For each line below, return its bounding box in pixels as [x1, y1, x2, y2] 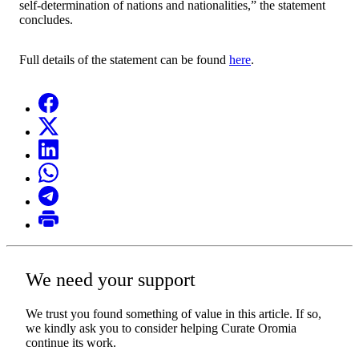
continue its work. [26, 335, 116, 349]
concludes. [19, 12, 73, 26]
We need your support [26, 268, 196, 290]
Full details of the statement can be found [19, 52, 229, 67]
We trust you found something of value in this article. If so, [26, 306, 321, 321]
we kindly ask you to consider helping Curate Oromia [26, 321, 296, 335]
